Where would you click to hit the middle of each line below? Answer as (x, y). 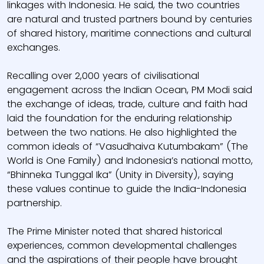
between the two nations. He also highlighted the (122, 132)
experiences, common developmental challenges (122, 245)
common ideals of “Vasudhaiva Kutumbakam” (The (128, 146)
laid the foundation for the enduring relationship (120, 118)
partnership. (34, 203)
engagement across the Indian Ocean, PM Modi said (130, 90)
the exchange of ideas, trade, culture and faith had (127, 104)
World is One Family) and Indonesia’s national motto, (130, 161)
